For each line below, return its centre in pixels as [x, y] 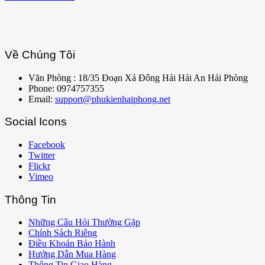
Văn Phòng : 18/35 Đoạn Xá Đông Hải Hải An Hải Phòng [138, 77]
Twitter [42, 155]
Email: [42, 99]
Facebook [47, 145]
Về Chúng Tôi [40, 54]
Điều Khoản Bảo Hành [72, 244]
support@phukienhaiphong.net [113, 99]
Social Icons [36, 122]
